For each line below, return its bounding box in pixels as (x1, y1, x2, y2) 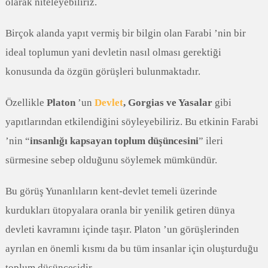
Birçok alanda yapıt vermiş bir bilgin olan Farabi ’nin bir (5, 27, 246, 39)
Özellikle (5, 96, 47, 108)
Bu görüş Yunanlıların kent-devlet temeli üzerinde (5, 185, 217, 197)
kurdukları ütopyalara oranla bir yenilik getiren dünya (5, 204, 235, 216)
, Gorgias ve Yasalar (123, 96, 212, 108)
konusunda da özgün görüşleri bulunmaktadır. (5, 65, 200, 77)
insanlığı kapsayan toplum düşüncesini (29, 135, 199, 147)
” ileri (198, 135, 223, 147)
